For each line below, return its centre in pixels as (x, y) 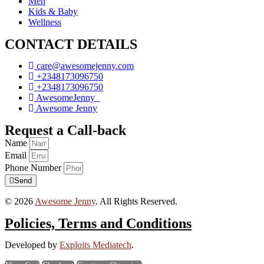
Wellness (45, 22)
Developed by (32, 245)
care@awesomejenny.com (85, 66)
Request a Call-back (65, 131)
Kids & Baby (53, 12)
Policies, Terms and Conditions (98, 224)
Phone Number (34, 168)
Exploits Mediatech (95, 245)
